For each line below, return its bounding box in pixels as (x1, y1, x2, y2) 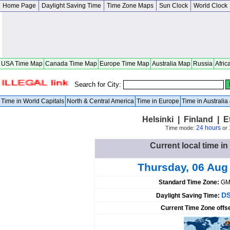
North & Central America (67, 98, 134, 105)
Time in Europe (137, 98, 179, 105)
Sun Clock (159, 2, 188, 9)
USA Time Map (1, 60, 43, 67)
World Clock (194, 2, 227, 9)
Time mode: (165, 125, 196, 131)
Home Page (3, 2, 36, 9)
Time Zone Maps (107, 2, 154, 9)
